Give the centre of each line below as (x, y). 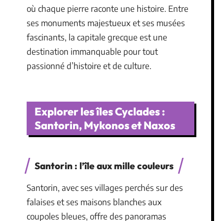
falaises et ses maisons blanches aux (94, 202)
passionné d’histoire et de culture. (89, 65)
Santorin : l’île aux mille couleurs (104, 166)
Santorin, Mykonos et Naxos (105, 125)
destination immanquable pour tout (92, 51)
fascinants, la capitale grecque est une (97, 37)
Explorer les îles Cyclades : (100, 111)
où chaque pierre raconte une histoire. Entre (108, 8)
